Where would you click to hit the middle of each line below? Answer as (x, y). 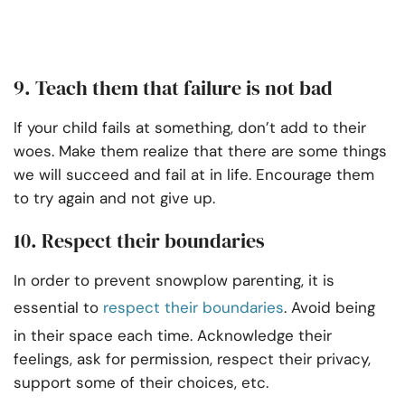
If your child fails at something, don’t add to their (190, 128)
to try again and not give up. (114, 198)
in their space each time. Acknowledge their (173, 336)
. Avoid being (330, 308)
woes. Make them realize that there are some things (200, 151)
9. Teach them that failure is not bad (173, 88)
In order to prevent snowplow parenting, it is (174, 281)
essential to (58, 308)
